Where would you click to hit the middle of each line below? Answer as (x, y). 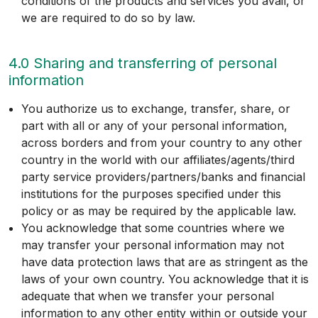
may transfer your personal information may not (153, 245)
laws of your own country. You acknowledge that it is (165, 279)
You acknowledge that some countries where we (153, 228)
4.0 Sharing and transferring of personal (143, 64)
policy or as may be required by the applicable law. (159, 211)
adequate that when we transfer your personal (148, 296)
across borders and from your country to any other (162, 143)
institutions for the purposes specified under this (151, 194)
